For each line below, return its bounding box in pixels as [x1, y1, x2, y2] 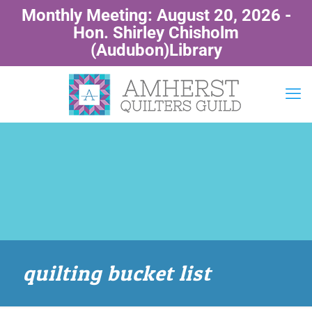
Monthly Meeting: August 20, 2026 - [21, 6, 291, 25]
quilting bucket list [23, 260, 211, 286]
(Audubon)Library [90, 40, 222, 60]
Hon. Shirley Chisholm [73, 23, 239, 42]
